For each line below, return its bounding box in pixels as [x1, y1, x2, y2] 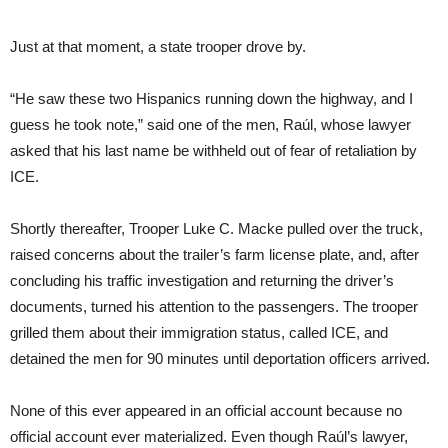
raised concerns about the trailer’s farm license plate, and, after [10, 245, 419, 263]
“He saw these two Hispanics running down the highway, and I [10, 89, 413, 107]
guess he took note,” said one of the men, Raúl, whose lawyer [10, 115, 411, 133]
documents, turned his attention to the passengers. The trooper [10, 297, 418, 315]
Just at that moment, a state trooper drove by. [10, 37, 306, 55]
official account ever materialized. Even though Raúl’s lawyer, [10, 427, 408, 445]
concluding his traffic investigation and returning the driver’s [10, 271, 394, 289]
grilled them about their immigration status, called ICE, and [10, 323, 388, 341]
